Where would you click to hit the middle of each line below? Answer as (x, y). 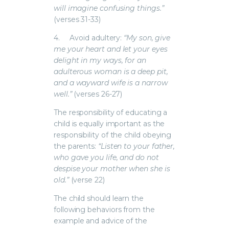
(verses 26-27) (97, 94)
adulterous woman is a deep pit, (111, 71)
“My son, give (147, 38)
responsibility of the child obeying (113, 135)
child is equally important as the (109, 123)
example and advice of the (100, 221)
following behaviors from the (104, 209)
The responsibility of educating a (111, 112)
